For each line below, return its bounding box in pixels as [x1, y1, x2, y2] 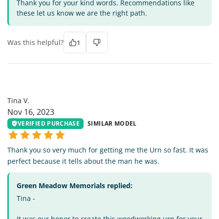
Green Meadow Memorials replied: [17, 181, 132, 191]
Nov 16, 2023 [7, 106, 54, 117]
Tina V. [7, 95, 29, 105]
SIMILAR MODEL [88, 119, 137, 128]
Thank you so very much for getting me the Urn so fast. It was [7, 145, 208, 155]
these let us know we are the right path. [17, 8, 147, 18]
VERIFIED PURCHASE [18, 119, 80, 128]
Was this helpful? [7, 37, 64, 47]
